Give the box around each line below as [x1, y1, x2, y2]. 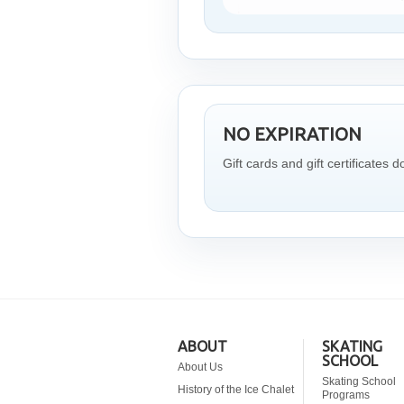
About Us [178, 361, 223, 373]
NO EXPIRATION [223, 124, 362, 144]
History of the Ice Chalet [178, 383, 294, 396]
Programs [322, 389, 370, 401]
